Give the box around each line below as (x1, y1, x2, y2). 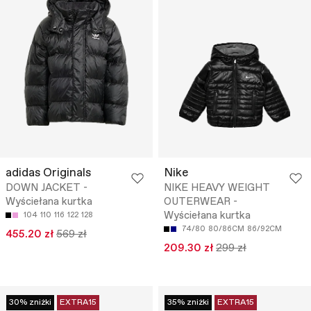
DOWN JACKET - (6, 181, 87, 196)
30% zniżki (9, 297, 51, 309)
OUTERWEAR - (164, 195, 237, 210)
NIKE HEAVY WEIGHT (164, 181, 270, 196)
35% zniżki (167, 297, 209, 309)
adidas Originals (6, 165, 91, 182)
